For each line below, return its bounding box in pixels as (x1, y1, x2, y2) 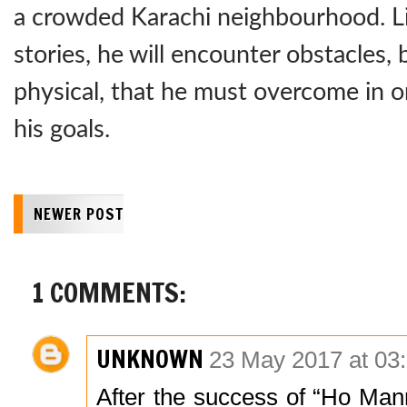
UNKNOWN (96, 342, 203, 377)
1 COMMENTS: (32, 273, 186, 313)
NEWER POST (34, 203, 124, 226)
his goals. (14, 116, 110, 142)
